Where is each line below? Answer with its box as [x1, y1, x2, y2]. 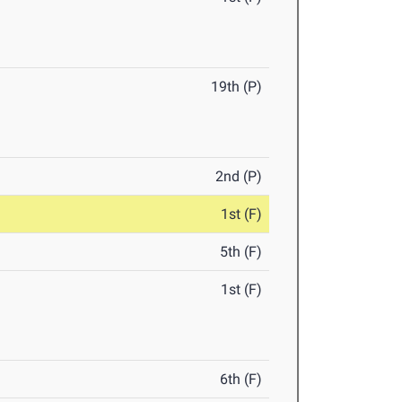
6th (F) [220, 371, 263, 389]
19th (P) [211, 78, 263, 96]
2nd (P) [215, 168, 263, 186]
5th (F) [220, 243, 263, 261]
